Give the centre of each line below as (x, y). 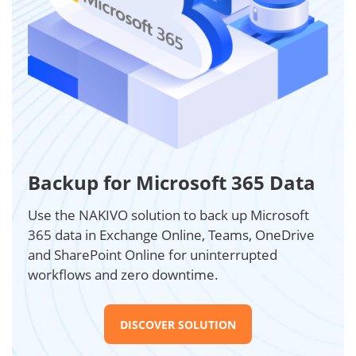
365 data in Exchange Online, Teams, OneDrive (171, 235)
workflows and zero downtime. (123, 275)
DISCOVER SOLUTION (178, 324)
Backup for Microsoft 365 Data (172, 183)
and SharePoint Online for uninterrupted (153, 255)
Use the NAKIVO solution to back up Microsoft (168, 215)
